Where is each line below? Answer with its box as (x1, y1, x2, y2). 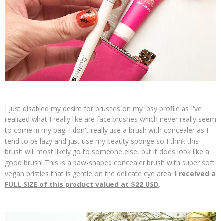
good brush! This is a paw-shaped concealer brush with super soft (5, 158, 215, 167)
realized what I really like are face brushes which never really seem (5, 114, 216, 124)
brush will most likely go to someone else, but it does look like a (5, 147, 209, 156)
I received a (175, 169, 216, 178)
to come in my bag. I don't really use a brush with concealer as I (5, 125, 208, 135)
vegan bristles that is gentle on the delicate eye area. (5, 169, 175, 178)
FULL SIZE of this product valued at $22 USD (5, 180, 159, 189)
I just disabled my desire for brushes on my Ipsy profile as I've (5, 104, 202, 113)
